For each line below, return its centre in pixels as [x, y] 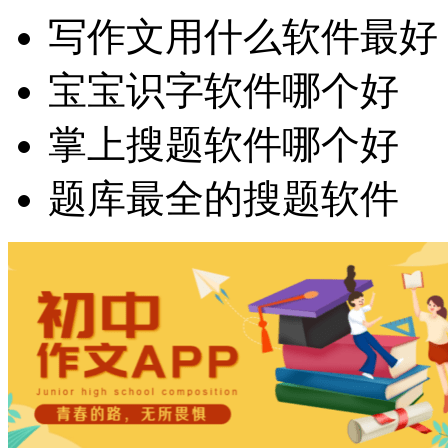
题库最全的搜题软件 [223, 199]
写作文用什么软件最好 [243, 37]
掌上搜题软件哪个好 [223, 145]
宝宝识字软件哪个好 [223, 91]
